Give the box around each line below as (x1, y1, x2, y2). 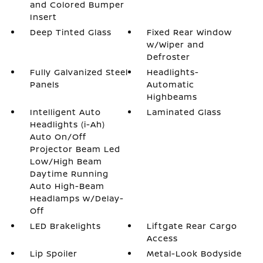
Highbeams (147, 91, 198, 102)
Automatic (147, 79, 195, 90)
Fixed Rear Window (147, 26, 232, 38)
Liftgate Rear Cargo (147, 220, 238, 231)
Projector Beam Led (29, 143, 120, 154)
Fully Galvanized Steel (29, 66, 128, 77)
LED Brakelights (29, 220, 101, 231)
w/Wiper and (147, 39, 205, 50)
